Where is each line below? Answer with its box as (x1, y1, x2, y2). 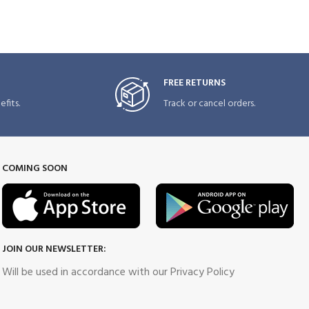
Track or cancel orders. (163, 95, 256, 112)
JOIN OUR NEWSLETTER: (2, 241, 107, 257)
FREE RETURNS (163, 74, 226, 91)
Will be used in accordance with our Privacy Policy (2, 263, 235, 281)
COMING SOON (2, 160, 68, 177)
